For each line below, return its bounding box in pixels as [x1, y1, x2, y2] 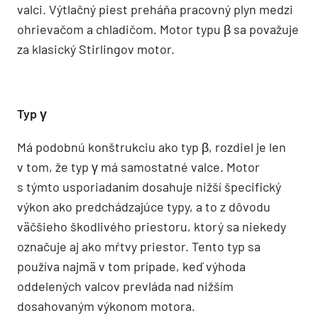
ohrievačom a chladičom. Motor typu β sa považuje [17, 21, 299, 37]
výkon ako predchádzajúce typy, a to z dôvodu [17, 198, 270, 214]
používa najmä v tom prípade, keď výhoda [17, 258, 246, 274]
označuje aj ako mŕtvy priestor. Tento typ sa [17, 238, 261, 254]
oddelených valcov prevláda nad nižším [17, 278, 234, 294]
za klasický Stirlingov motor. [17, 40, 175, 57]
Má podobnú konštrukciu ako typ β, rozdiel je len [17, 138, 286, 155]
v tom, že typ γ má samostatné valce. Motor [17, 158, 260, 175]
